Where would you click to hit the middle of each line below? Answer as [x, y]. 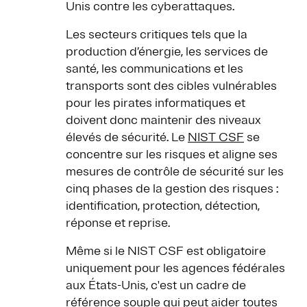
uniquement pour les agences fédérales [175, 268]
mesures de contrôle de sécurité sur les [175, 172]
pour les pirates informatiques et [156, 103]
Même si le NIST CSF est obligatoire [166, 251]
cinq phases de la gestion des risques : [172, 189]
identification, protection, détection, [163, 206]
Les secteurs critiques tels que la [157, 35]
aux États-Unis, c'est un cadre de [156, 285]
